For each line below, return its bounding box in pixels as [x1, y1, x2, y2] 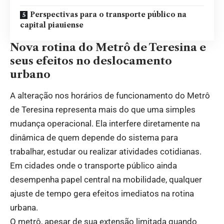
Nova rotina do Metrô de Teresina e [10, 40, 206, 53]
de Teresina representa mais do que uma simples [10, 104, 195, 114]
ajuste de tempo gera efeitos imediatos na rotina [10, 188, 194, 198]
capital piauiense [20, 20, 83, 29]
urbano [10, 67, 50, 80]
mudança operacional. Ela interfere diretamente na [10, 118, 200, 128]
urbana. [10, 202, 38, 212]
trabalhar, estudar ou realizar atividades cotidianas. [10, 146, 201, 156]
